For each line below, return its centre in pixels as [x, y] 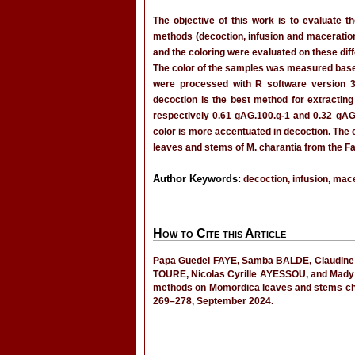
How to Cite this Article [219, 233]
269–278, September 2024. [213, 301]
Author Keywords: [197, 179]
